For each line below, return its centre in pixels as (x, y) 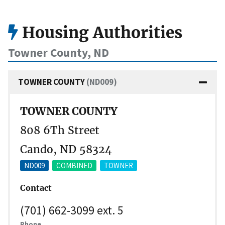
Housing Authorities (100, 33)
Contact (36, 188)
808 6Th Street (60, 131)
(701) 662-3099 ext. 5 (72, 210)
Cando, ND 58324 (66, 150)
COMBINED (74, 166)
